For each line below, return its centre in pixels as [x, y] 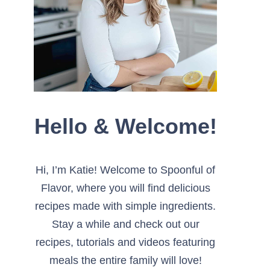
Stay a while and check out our [125, 224]
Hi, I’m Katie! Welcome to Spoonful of [125, 170]
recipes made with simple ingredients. [125, 206]
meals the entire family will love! [125, 260]
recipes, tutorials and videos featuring [125, 242]
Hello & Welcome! [125, 126]
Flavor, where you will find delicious [125, 188]
